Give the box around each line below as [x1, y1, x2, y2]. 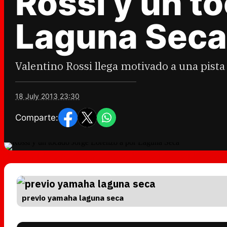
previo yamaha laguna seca [22, 193, 124, 203]
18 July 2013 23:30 [15, 92, 80, 100]
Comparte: [15, 112, 58, 123]
